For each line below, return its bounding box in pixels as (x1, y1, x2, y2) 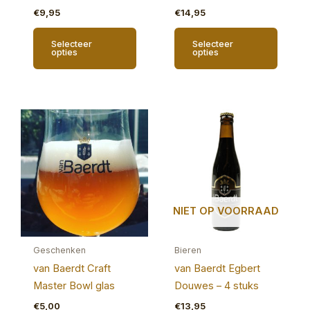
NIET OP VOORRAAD (172, 204, 279, 217)
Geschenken (33, 245, 86, 256)
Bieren (174, 245, 201, 256)
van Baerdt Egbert (174, 262, 260, 275)
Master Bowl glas (33, 280, 115, 293)
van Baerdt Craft (33, 262, 111, 275)
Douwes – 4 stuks (174, 280, 259, 293)
